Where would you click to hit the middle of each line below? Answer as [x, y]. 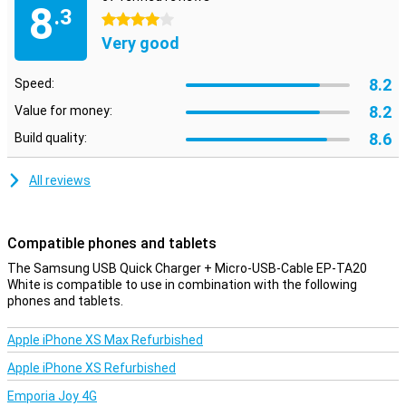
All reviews [60, 180]
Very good [140, 43]
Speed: [34, 83]
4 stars [122, 20]
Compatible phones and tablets [112, 243]
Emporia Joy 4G [52, 396]
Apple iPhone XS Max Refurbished [105, 340]
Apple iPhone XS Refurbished [92, 368]
